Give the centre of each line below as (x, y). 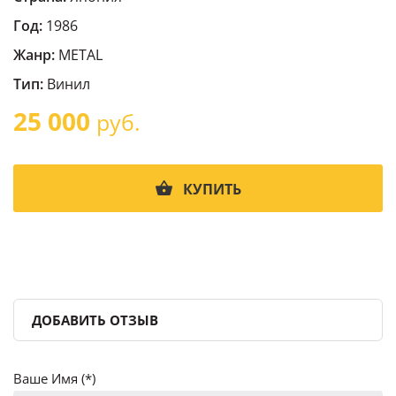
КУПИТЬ (212, 189)
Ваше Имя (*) (54, 378)
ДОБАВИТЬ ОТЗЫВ (95, 320)
